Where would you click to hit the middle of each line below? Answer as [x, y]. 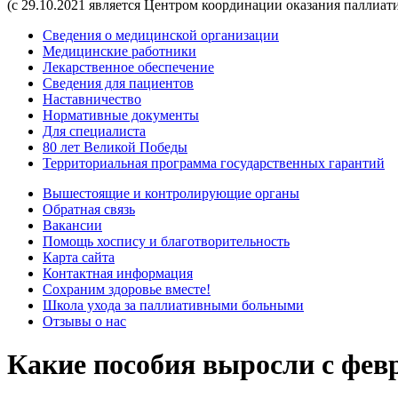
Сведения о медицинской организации [161, 35]
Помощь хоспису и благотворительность [166, 241]
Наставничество [92, 99]
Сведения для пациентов [118, 83]
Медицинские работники [119, 51]
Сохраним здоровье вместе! [127, 289]
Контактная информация [118, 273]
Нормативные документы [121, 115]
